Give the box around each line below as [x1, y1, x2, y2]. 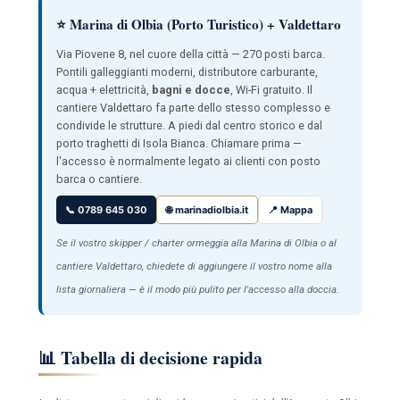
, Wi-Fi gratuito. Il [229, 82, 312, 96]
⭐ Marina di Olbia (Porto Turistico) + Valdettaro [55, 13, 341, 34]
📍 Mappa [267, 203, 312, 216]
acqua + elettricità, [55, 82, 152, 96]
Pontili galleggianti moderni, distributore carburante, [55, 64, 318, 79]
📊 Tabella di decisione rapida [37, 344, 262, 371]
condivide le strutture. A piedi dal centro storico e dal [55, 118, 322, 132]
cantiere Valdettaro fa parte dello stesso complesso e [55, 100, 330, 114]
